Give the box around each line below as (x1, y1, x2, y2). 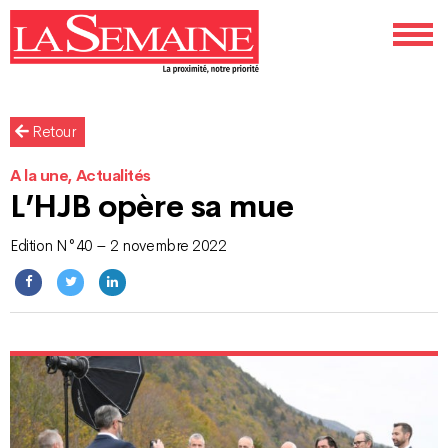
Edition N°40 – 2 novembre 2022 (10, 236, 227, 257)
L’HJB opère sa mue (10, 186, 294, 227)
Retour (28, 122, 76, 143)
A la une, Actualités (10, 166, 151, 187)
